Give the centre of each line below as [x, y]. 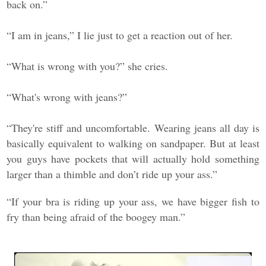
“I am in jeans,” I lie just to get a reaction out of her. [120, 35]
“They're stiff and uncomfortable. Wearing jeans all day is [133, 128]
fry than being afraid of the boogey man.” [96, 217]
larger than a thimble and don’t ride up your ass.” [112, 174]
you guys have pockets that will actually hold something [133, 159]
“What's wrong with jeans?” [67, 97]
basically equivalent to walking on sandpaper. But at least [133, 143]
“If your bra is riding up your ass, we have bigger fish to [133, 202]
